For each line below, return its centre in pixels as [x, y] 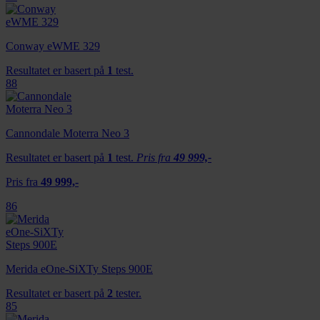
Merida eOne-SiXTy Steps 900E [79, 269]
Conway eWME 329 [53, 46]
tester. [127, 293]
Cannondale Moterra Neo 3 [67, 133]
